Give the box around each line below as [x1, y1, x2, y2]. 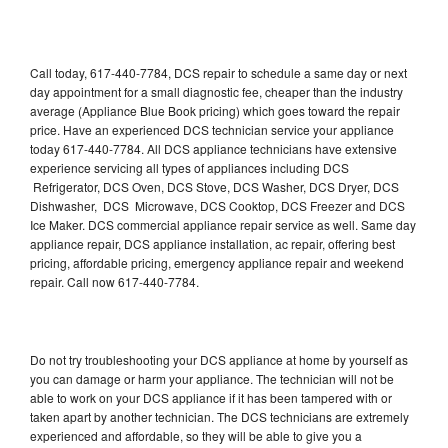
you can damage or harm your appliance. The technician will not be [30, 369, 394, 387]
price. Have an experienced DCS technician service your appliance [30, 120, 394, 138]
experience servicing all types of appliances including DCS [30, 158, 349, 176]
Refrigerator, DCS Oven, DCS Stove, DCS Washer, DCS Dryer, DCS [30, 177, 399, 195]
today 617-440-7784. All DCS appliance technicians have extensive [30, 139, 397, 157]
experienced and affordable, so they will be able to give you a [30, 426, 362, 444]
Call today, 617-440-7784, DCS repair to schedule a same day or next [30, 63, 407, 81]
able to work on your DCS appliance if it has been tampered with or [30, 388, 392, 406]
